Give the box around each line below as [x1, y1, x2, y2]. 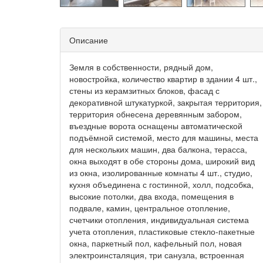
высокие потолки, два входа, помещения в [69, 190, 234, 202]
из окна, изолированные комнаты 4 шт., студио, [69, 167, 252, 178]
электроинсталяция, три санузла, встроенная [69, 249, 244, 261]
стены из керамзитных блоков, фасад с [69, 85, 220, 96]
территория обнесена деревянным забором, [69, 108, 242, 120]
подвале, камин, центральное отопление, [69, 202, 230, 214]
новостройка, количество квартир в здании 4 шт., [69, 73, 257, 85]
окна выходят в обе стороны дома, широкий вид [69, 155, 255, 167]
